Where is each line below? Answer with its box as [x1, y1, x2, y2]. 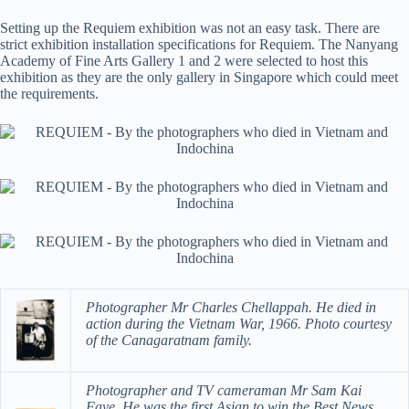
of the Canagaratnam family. [86, 332, 252, 349]
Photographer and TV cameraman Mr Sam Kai [86, 383, 362, 399]
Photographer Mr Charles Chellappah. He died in [86, 299, 376, 316]
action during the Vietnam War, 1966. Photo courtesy [86, 316, 392, 332]
